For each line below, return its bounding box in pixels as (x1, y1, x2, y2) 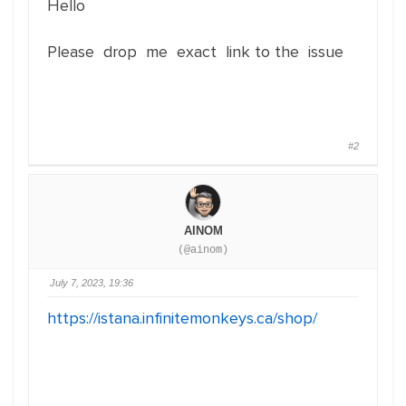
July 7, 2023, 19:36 (50, 277, 133, 288)
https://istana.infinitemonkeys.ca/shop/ (47, 308, 317, 328)
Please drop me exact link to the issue (47, 42, 343, 62)
